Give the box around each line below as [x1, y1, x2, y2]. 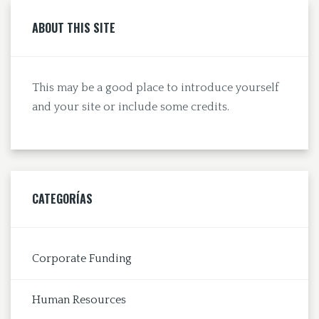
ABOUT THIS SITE [32, 19, 115, 36]
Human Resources [32, 293, 126, 306]
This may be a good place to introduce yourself [32, 80, 279, 94]
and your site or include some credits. [32, 100, 229, 113]
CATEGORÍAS [32, 189, 93, 207]
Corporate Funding [32, 251, 132, 265]
